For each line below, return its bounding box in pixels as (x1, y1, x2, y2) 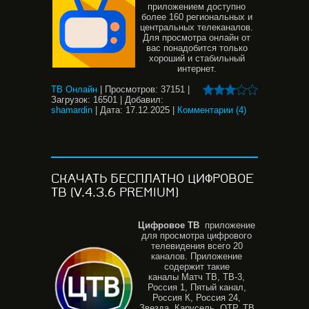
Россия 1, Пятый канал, (147, 282, 246, 292)
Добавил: (125, 94, 163, 105)
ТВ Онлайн (51, 84, 97, 94)
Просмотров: (105, 84, 158, 94)
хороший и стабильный (148, 53, 245, 63)
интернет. (177, 63, 217, 74)
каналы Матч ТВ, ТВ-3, (148, 272, 245, 282)
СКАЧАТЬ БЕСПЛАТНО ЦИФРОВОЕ (51, 172, 254, 186)
